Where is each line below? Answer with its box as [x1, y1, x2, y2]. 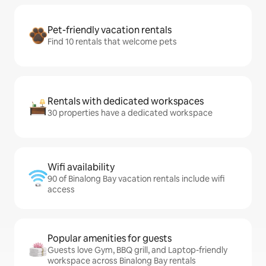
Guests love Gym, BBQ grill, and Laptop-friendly [47, 245, 227, 255]
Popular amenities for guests [47, 232, 172, 245]
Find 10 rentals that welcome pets [47, 36, 177, 47]
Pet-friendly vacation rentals [47, 24, 172, 36]
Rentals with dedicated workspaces [47, 95, 204, 107]
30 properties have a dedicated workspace [47, 107, 213, 118]
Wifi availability [47, 161, 115, 173]
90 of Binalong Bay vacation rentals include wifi [47, 173, 224, 184]
